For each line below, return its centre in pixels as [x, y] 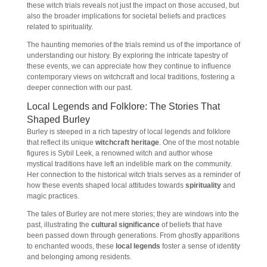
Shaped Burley [58, 119]
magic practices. [53, 196]
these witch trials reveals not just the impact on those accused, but [133, 5]
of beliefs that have [191, 225]
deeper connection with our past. [79, 88]
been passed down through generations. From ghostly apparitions [133, 235]
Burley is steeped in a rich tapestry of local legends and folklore [128, 132]
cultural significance [125, 225]
